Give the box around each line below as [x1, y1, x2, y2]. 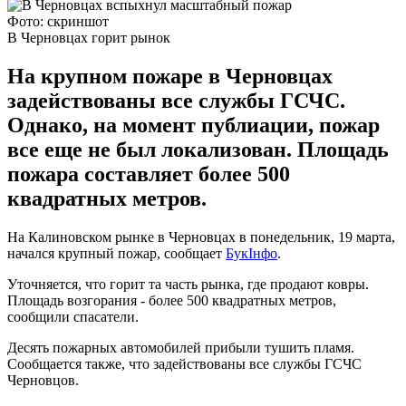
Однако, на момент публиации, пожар [7, 112, 380, 137]
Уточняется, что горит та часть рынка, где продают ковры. [7, 275, 369, 292]
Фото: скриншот [7, 13, 109, 29]
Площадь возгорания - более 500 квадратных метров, [7, 292, 336, 308]
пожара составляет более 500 [7, 161, 290, 186]
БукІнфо [226, 245, 277, 261]
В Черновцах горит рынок [7, 29, 170, 45]
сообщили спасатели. [7, 308, 139, 324]
